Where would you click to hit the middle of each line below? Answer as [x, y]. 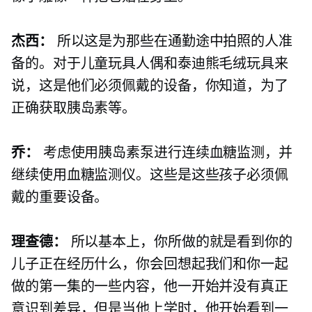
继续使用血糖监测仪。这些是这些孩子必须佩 [150, 175]
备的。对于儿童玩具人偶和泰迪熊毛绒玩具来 [150, 64]
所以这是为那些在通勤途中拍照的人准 [172, 41]
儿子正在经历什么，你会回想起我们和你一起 [150, 264]
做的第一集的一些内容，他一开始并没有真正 [150, 287]
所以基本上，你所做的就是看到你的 [179, 242]
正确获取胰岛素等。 [74, 108]
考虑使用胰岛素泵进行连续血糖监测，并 [165, 153]
